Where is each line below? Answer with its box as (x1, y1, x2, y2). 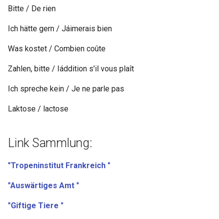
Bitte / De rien (8, 4, 56, 14)
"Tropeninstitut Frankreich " (8, 161, 110, 171)
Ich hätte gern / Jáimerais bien (8, 24, 112, 34)
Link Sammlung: (8, 136, 92, 151)
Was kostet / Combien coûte (8, 44, 106, 54)
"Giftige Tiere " (8, 201, 64, 211)
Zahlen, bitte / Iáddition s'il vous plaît (8, 64, 134, 74)
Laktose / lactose (8, 104, 68, 114)
